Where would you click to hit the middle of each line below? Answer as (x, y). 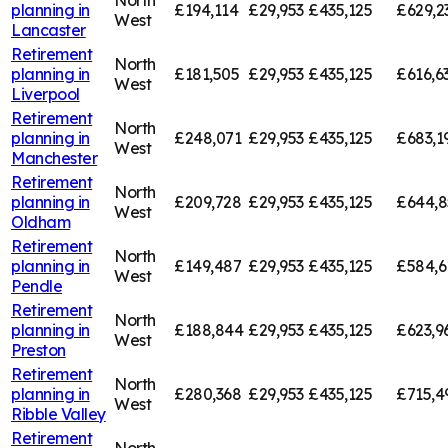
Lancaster (48, 29)
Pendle (37, 285)
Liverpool (45, 93)
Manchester (54, 157)
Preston (38, 349)
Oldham (41, 221)
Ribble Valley (58, 413)
